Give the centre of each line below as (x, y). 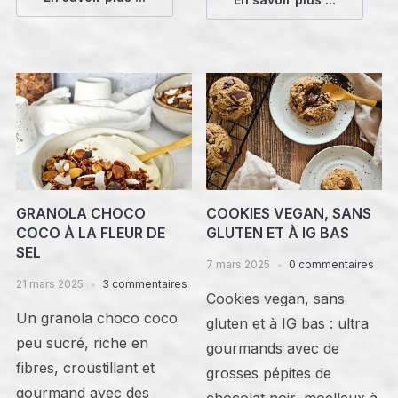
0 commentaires (332, 264)
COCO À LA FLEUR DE (90, 232)
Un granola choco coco (96, 318)
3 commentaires (144, 283)
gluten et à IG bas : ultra (288, 323)
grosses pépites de (269, 373)
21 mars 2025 (49, 283)
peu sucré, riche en (82, 342)
